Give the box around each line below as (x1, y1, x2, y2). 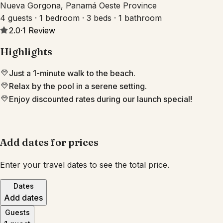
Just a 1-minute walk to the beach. (9, 68, 135, 79)
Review (28, 25, 55, 35)
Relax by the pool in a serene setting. (9, 81, 147, 92)
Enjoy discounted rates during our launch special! (9, 94, 192, 105)
